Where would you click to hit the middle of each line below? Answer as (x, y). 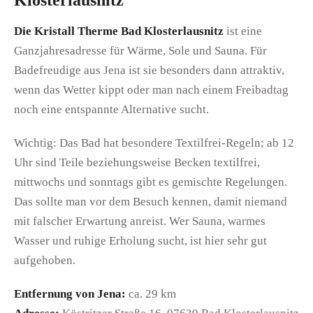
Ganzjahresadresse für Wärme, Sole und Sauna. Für (140, 51)
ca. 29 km (151, 294)
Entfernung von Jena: (70, 294)
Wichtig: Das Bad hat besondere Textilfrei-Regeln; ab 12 (154, 143)
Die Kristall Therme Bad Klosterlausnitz (119, 31)
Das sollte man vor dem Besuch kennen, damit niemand (151, 202)
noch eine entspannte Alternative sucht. (111, 110)
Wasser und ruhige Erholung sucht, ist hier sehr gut (140, 241)
